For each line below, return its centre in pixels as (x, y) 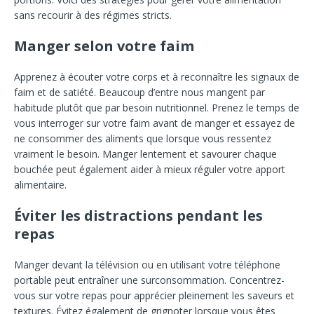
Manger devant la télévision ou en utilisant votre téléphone (147, 265)
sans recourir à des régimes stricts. (93, 15)
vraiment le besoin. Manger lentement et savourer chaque (145, 154)
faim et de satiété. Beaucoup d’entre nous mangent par (139, 93)
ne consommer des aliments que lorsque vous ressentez (143, 139)
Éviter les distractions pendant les (138, 216)
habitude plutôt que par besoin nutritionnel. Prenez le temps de (157, 108)
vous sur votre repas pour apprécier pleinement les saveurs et (154, 296)
